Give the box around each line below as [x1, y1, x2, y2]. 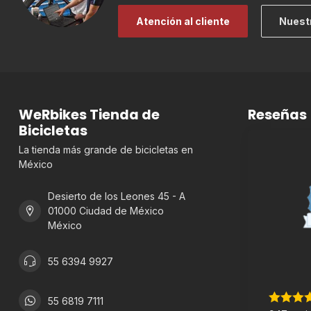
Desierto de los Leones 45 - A [48, 190, 185, 203]
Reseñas [248, 105, 307, 125]
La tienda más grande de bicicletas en [19, 144, 193, 156]
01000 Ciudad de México [48, 205, 164, 217]
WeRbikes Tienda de [19, 105, 160, 125]
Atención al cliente [136, 15, 230, 28]
